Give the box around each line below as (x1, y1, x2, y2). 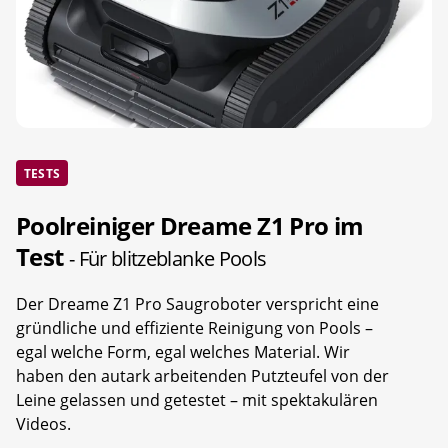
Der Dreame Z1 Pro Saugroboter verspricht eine (16, 292, 379, 315)
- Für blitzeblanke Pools (68, 244, 267, 272)
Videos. (16, 412, 71, 435)
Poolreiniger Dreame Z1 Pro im (16, 208, 364, 242)
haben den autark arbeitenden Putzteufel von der (16, 364, 389, 387)
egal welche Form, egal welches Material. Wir (16, 340, 350, 363)
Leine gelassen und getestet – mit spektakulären (16, 388, 378, 411)
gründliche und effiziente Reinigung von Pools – (16, 316, 373, 339)
